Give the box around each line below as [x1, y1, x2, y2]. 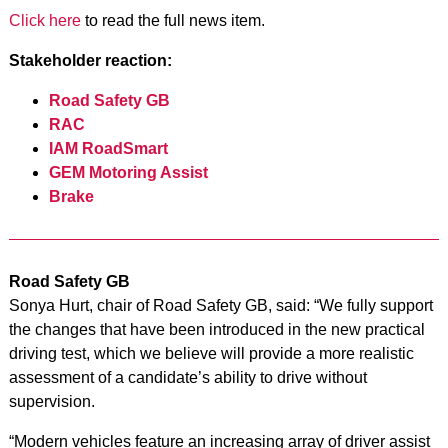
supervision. [8, 392, 95, 410]
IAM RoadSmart [48, 139, 168, 157]
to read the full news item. [80, 11, 265, 29]
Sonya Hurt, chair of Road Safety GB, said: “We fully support [8, 296, 433, 314]
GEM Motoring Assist [48, 163, 208, 181]
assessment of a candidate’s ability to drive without [8, 368, 367, 386]
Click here [8, 11, 81, 29]
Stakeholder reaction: [8, 51, 172, 69]
